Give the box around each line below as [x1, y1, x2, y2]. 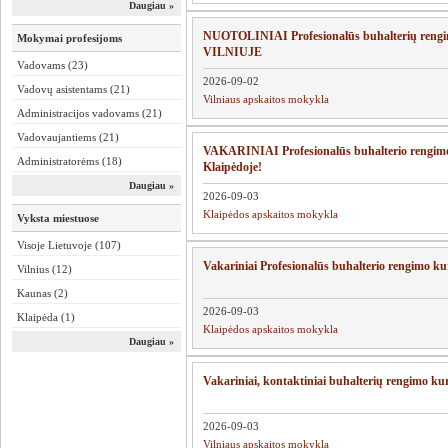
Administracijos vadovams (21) [17, 107, 162, 119]
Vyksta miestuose [17, 212, 99, 224]
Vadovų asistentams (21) [17, 83, 130, 95]
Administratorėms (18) [17, 155, 122, 167]
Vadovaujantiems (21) [17, 131, 119, 143]
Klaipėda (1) [17, 311, 75, 323]
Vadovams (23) [17, 59, 88, 71]
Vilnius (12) [17, 263, 72, 275]
